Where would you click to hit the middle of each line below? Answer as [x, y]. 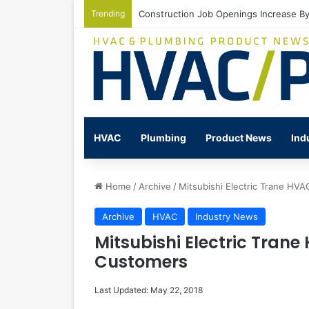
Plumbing [163, 138]
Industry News [227, 217]
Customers [141, 262]
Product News [239, 138]
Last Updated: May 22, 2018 [149, 290]
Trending [108, 13]
